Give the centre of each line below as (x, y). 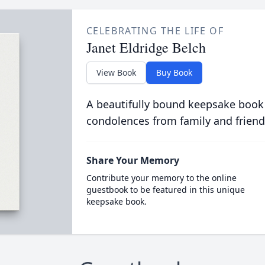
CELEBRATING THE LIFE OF (155, 31)
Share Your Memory (132, 160)
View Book (116, 72)
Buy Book (174, 72)
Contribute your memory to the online (161, 178)
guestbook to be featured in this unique (165, 190)
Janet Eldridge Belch (146, 47)
